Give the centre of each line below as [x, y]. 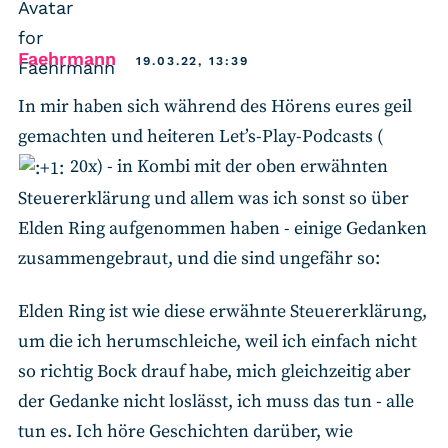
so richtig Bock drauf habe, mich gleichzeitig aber [214, 371]
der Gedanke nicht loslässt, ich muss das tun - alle [216, 401]
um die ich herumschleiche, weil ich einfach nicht [217, 341]
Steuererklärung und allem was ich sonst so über [213, 199]
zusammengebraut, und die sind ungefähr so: [199, 259]
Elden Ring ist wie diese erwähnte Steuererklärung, [222, 311]
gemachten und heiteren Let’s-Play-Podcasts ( [200, 137]
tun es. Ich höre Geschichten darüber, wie [185, 431]
